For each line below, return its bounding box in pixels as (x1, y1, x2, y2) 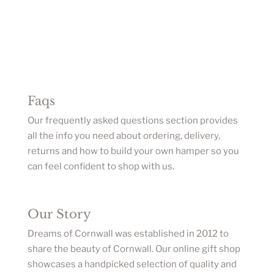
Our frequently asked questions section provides (27, 114, 238, 126)
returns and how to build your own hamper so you (27, 145, 239, 157)
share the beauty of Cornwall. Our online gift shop (27, 243, 240, 254)
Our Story (27, 206, 91, 221)
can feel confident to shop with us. (27, 160, 174, 172)
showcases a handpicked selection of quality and (27, 258, 237, 270)
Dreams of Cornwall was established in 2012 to (27, 228, 229, 239)
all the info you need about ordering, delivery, (27, 130, 220, 141)
